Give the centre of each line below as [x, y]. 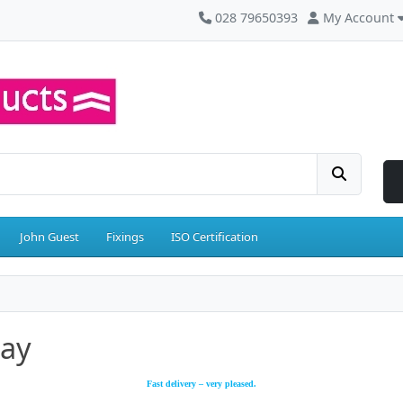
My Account [358, 18]
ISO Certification [215, 237]
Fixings [125, 237]
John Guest [49, 237]
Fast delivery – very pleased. [201, 384]
